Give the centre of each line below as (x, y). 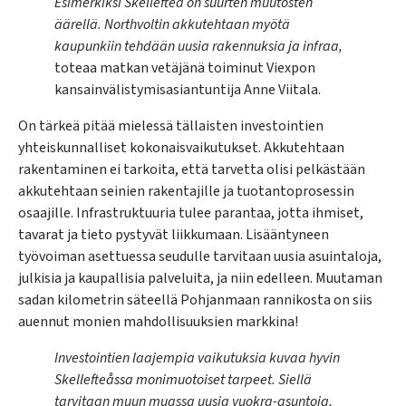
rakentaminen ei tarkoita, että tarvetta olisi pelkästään (192, 169)
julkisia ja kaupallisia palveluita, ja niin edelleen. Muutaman (200, 278)
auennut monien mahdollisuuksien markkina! (158, 321)
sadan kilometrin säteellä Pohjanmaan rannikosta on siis (195, 300)
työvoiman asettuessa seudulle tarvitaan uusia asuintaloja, (200, 256)
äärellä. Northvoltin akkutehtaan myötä (172, 24)
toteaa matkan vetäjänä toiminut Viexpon (185, 68)
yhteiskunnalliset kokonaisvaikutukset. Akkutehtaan (181, 147)
